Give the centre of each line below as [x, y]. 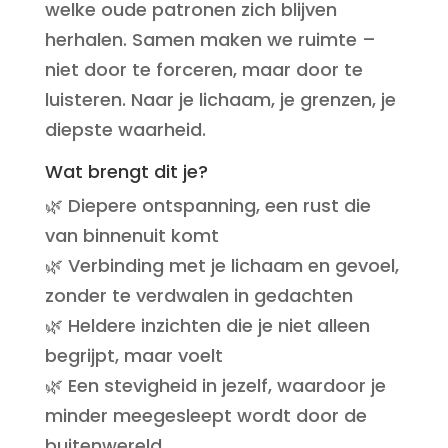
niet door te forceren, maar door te [203, 69]
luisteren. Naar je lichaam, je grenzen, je [220, 99]
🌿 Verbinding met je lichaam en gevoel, [221, 265]
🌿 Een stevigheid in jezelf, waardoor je [215, 385]
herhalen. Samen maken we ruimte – [210, 39]
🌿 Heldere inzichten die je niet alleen [207, 325]
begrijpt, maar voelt [133, 355]
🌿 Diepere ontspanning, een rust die [207, 205]
